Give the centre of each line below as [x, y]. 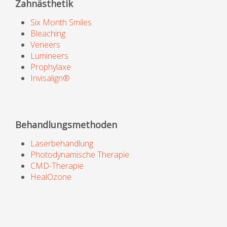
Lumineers [49, 56]
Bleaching [48, 34]
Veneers [45, 45]
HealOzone [51, 177]
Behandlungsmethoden [66, 125]
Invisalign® [50, 78]
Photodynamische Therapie [80, 155]
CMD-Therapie [57, 166]
